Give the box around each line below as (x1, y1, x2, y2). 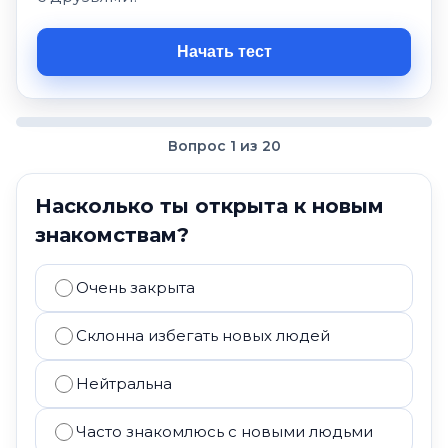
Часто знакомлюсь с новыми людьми (76, 422, 373, 441)
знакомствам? (35, 223, 189, 247)
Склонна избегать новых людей (76, 326, 330, 345)
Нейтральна (76, 374, 172, 393)
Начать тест (176, 43, 272, 60)
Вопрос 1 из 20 (167, 137, 281, 155)
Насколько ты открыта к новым (35, 194, 384, 218)
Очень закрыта (76, 278, 195, 297)
